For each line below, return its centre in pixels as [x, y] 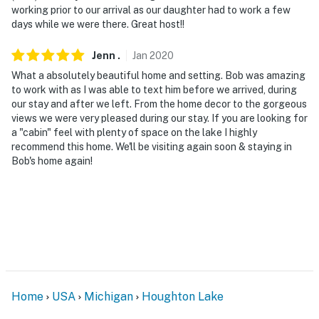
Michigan [109, 296]
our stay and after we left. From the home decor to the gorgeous [159, 104]
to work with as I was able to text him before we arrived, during [154, 89]
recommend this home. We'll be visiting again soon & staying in [152, 146]
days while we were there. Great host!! [98, 24]
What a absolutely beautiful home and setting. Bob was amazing [158, 75]
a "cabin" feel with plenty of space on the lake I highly [134, 132]
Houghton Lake [183, 296]
